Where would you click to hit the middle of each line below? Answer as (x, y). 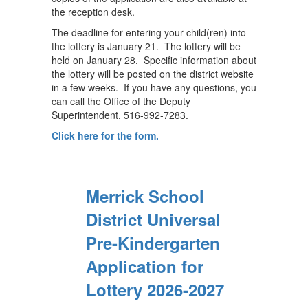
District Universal (153, 219)
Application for (145, 266)
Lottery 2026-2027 (155, 289)
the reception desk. (93, 12)
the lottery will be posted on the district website (153, 74)
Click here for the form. (105, 135)
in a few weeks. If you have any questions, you (154, 87)
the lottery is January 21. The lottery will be (146, 46)
